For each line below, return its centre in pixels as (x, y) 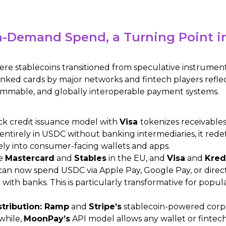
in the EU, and (137, 158)
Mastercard (30, 158)
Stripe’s (105, 207)
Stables (90, 158)
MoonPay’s (47, 219)
